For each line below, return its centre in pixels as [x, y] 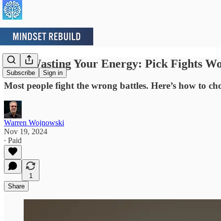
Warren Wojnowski [34, 122]
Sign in [53, 73]
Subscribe [21, 73]
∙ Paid [13, 140]
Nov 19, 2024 [26, 131]
